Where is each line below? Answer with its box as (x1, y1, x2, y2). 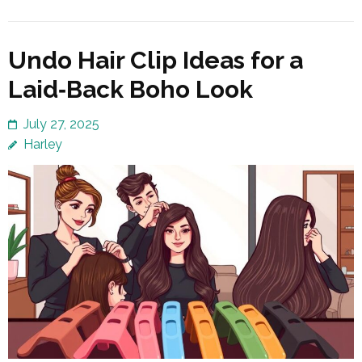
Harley (23, 136, 62, 152)
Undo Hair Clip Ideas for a (8, 45, 303, 74)
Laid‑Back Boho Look (8, 74, 253, 103)
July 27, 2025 (23, 116, 99, 132)
